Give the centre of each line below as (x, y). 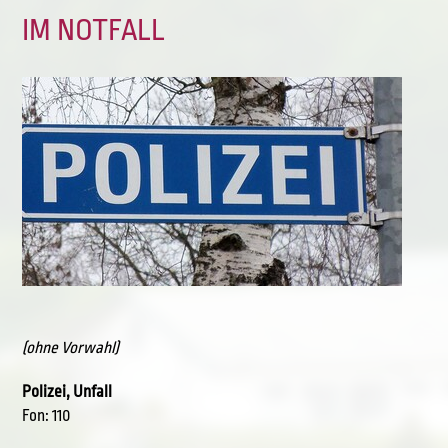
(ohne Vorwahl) (71, 348)
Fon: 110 (47, 416)
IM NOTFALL (94, 30)
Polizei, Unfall (67, 392)
